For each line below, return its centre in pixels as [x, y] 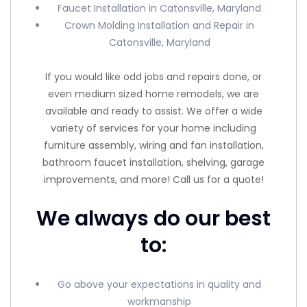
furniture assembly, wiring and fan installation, [153, 145]
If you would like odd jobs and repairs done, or [153, 76]
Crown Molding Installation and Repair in [160, 25]
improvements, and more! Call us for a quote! [153, 179]
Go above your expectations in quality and [160, 284]
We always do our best [153, 218]
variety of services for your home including [153, 128]
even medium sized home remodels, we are [153, 94]
